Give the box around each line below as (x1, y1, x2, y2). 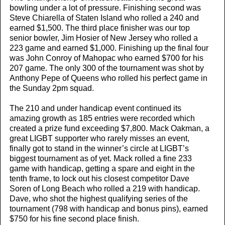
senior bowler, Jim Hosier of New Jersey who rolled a (10, 34, 198, 43)
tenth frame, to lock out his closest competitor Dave (10, 174, 189, 183)
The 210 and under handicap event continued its (10, 104, 181, 113)
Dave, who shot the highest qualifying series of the (10, 194, 188, 203)
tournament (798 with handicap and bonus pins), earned (10, 204, 208, 213)
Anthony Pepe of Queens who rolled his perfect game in (10, 74, 207, 83)
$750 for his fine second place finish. (10, 214, 139, 223)
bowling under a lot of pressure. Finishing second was (10, 4, 201, 13)
